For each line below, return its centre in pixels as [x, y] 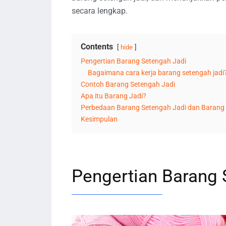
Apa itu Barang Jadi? [114, 96]
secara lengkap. [100, 11]
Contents [97, 47]
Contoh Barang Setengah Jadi [128, 84]
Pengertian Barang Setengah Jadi [133, 61]
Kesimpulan [99, 119]
